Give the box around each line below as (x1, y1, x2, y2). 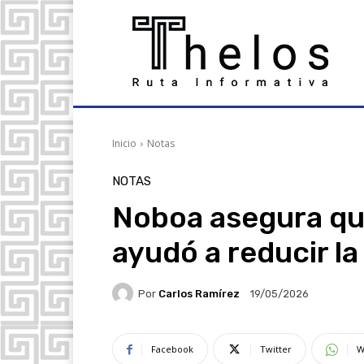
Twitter (260, 343, 292, 355)
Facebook (151, 343, 193, 355)
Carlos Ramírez (158, 287, 240, 300)
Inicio (112, 136, 136, 150)
